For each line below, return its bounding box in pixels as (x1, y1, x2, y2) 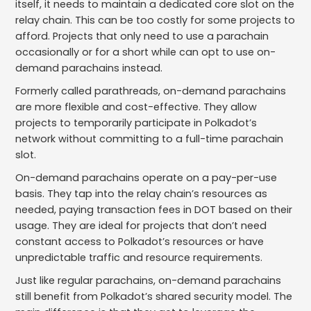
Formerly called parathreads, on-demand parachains (15, 84, 287, 99)
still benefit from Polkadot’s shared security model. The (15, 289, 293, 304)
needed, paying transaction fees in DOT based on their (15, 203, 293, 217)
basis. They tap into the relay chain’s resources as (15, 187, 268, 201)
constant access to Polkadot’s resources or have (15, 235, 264, 249)
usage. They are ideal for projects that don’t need (15, 219, 267, 233)
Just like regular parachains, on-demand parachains (15, 274, 282, 288)
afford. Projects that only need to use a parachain (15, 29, 269, 44)
